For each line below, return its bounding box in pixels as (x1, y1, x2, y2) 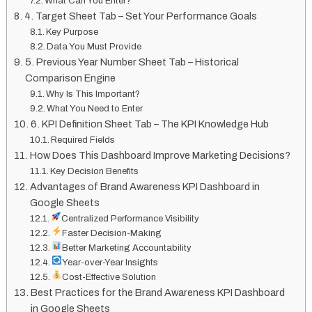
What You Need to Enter (47, 104, 143, 114)
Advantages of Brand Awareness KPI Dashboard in (29, 181, 260, 193)
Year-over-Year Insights (62, 258, 159, 268)
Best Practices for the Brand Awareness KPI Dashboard (30, 287, 285, 299)
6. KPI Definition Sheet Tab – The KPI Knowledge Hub (30, 118, 269, 130)
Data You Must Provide (47, 42, 142, 52)
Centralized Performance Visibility (61, 214, 200, 224)
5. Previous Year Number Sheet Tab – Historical (24, 56, 239, 68)
